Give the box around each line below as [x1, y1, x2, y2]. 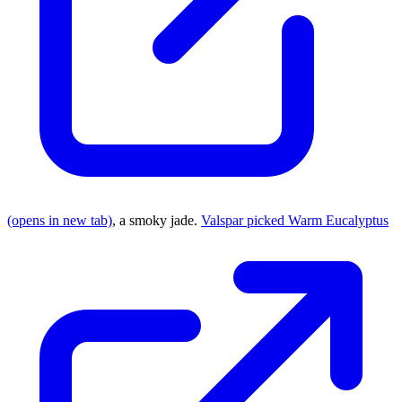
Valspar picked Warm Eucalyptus [201, 212, 389, 228]
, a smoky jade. [112, 212, 201, 228]
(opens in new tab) [7, 212, 112, 228]
